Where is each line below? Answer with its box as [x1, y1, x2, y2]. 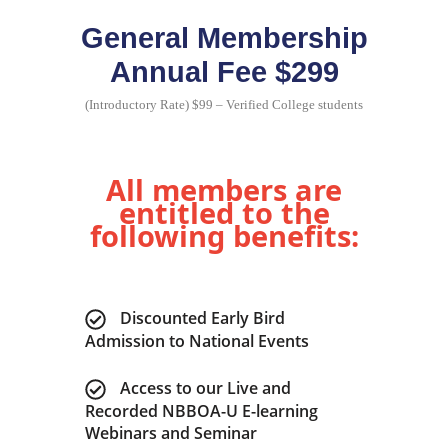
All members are [106, 170, 342, 209]
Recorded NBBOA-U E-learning [84, 400, 318, 423]
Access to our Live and [119, 377, 291, 400]
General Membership [80, 22, 368, 54]
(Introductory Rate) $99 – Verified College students [85, 97, 363, 112]
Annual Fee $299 [109, 56, 339, 88]
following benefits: [89, 216, 359, 255]
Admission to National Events [84, 330, 309, 353]
